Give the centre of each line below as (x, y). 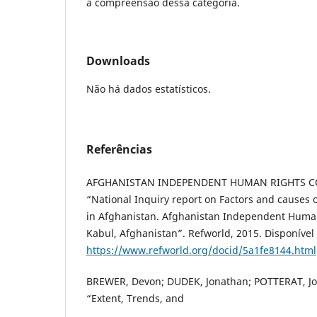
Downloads (118, 60)
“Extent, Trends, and (135, 298)
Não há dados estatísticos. (149, 88)
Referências (119, 149)
